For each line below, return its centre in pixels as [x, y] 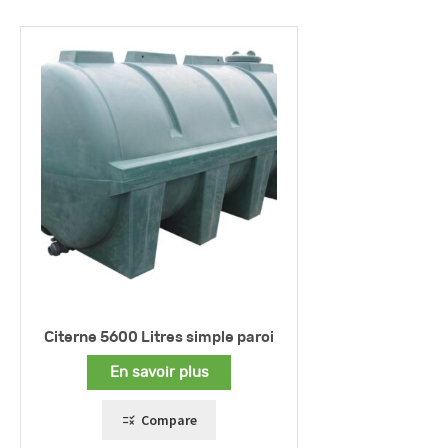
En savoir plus [159, 373]
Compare [168, 419]
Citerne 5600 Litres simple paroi [159, 337]
